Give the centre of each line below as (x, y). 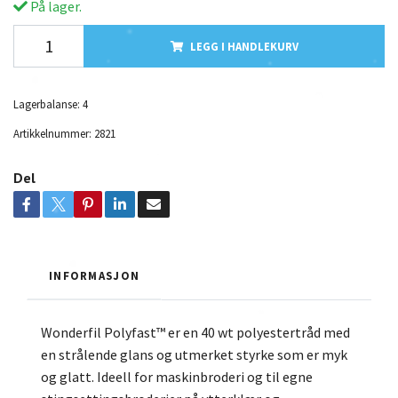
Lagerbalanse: (47, 103)
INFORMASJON (95, 275)
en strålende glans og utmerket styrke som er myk (194, 354)
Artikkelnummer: (52, 133)
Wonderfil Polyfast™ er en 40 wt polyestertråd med (195, 332)
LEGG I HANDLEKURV (244, 46)
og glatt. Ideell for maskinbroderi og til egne (177, 376)
